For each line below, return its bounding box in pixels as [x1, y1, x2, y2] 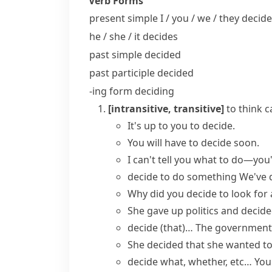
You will [127, 136, 165, 149]
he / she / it [89, 30, 140, 43]
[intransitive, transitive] [108, 102, 224, 115]
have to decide [165, 136, 231, 149]
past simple [89, 48, 142, 61]
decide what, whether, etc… [127, 255, 252, 268]
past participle [89, 66, 155, 80]
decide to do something [127, 170, 237, 183]
